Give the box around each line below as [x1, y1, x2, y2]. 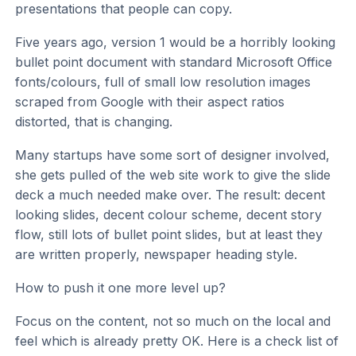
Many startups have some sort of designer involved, [15, 147, 331, 163]
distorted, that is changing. [15, 114, 173, 130]
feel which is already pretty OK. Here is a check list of [15, 332, 339, 349]
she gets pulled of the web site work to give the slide [15, 167, 331, 183]
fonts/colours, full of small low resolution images [15, 74, 311, 91]
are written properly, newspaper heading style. [15, 246, 298, 262]
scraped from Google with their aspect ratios [15, 94, 285, 110]
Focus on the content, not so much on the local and [15, 312, 331, 329]
